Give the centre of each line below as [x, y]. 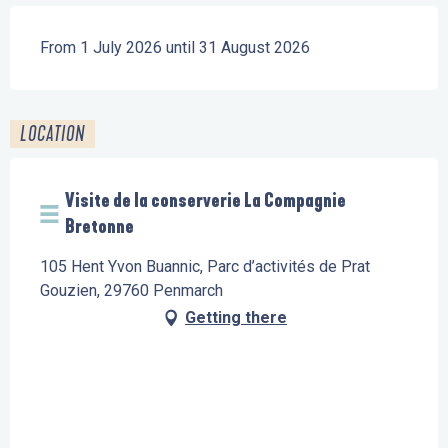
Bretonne [99, 227]
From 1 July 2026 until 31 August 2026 [175, 48]
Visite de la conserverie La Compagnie [205, 201]
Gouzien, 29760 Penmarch [131, 291]
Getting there [236, 318]
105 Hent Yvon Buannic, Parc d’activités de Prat [205, 267]
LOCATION [52, 134]
